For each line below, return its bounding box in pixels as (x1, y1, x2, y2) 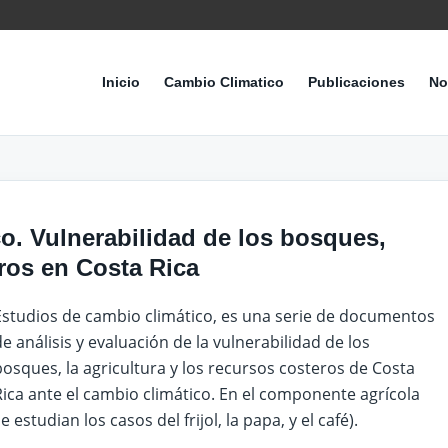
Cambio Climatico (164, 74, 284, 90)
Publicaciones (308, 74, 405, 90)
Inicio (102, 74, 140, 90)
